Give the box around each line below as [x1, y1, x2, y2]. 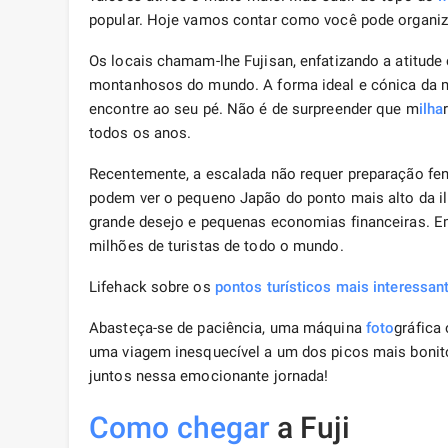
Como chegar [89, 410, 271, 446]
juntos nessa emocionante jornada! [89, 367, 329, 386]
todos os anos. [89, 124, 192, 143]
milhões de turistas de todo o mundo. [89, 237, 344, 256]
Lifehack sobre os [89, 278, 215, 297]
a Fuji [270, 410, 350, 446]
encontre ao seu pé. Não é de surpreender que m [89, 100, 419, 119]
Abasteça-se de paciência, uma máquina [89, 319, 366, 338]
